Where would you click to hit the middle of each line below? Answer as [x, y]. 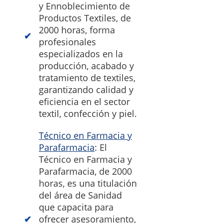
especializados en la [81, 54]
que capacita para [76, 207]
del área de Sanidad [80, 195]
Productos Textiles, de [85, 18]
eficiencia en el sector [84, 102]
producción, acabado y [86, 66]
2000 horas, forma [77, 30]
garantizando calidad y [86, 90]
